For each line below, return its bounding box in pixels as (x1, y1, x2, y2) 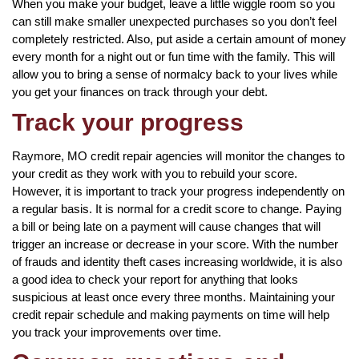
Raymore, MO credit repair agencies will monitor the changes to (12, 148, 345, 163)
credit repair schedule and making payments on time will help (12, 307, 329, 321)
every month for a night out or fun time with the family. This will (12, 49, 335, 63)
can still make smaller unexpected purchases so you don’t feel (12, 14, 337, 28)
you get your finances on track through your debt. (12, 84, 268, 99)
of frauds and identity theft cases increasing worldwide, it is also (12, 254, 342, 268)
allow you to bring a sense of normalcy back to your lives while (12, 67, 337, 81)
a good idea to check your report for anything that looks (12, 272, 298, 286)
